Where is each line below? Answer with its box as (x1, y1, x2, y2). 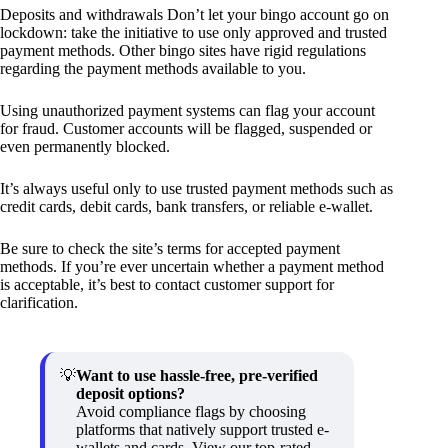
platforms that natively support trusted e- (76, 420, 329, 438)
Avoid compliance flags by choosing (76, 402, 306, 420)
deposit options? (76, 384, 185, 402)
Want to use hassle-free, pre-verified (76, 366, 318, 384)
